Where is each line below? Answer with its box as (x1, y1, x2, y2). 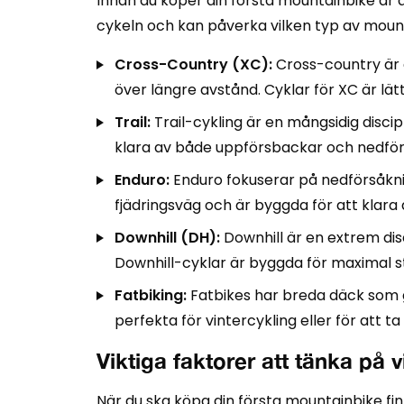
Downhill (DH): (115, 227, 220, 248)
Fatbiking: (115, 285, 187, 306)
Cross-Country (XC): (115, 54, 272, 75)
